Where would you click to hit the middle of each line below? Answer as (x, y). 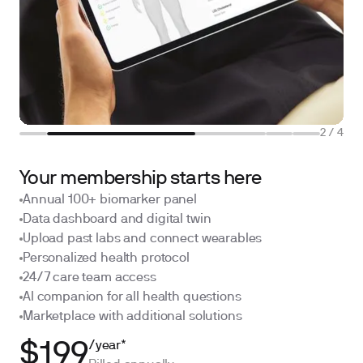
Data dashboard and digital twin (117, 220)
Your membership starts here (141, 179)
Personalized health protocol (106, 258)
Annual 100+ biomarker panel (110, 200)
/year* (107, 346)
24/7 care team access (90, 278)
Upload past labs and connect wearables (143, 239)
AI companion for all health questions (132, 297)
